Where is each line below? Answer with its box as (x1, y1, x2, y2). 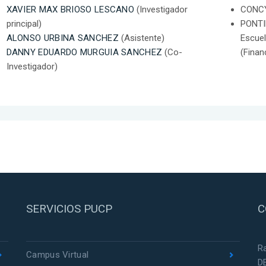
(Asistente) (118, 33, 164, 44)
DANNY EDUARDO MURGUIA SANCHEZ (6, 47, 163, 58)
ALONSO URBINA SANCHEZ (6, 33, 119, 44)
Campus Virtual (26, 249, 89, 260)
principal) (6, 18, 42, 30)
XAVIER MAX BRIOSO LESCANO (6, 4, 134, 15)
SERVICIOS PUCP (26, 201, 112, 216)
